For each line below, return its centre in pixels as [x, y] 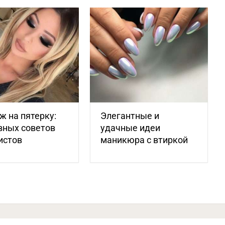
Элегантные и [130, 116]
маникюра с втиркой [144, 140]
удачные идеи [131, 128]
